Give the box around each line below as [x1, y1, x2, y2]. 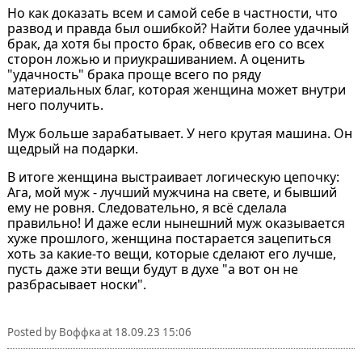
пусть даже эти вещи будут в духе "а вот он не [6, 259, 298, 278]
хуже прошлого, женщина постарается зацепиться [6, 229, 331, 247]
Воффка [58, 324, 100, 339]
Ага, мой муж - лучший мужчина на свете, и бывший [6, 183, 337, 201]
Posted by [6, 324, 59, 339]
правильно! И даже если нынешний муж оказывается [6, 213, 345, 232]
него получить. [6, 95, 103, 114]
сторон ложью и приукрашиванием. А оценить [6, 49, 305, 68]
